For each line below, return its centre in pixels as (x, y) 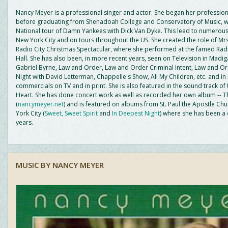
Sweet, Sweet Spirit (71, 113)
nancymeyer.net (41, 104)
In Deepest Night (136, 113)
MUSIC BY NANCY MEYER (60, 165)
